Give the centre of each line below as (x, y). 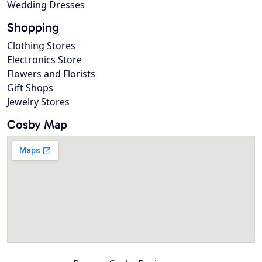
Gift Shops (30, 88)
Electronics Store (44, 60)
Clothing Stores (41, 46)
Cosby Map (37, 125)
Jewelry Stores (38, 102)
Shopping (33, 27)
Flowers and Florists (51, 74)
